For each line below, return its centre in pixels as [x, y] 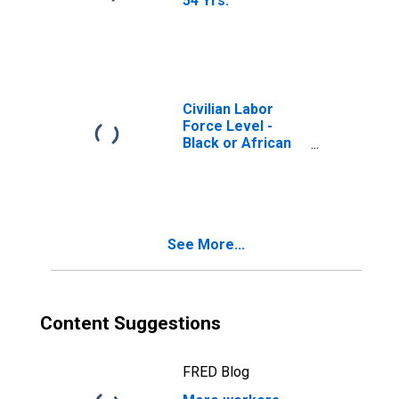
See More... [206, 244]
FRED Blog [216, 372]
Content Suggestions [130, 323]
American [215, 160]
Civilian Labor [228, 109]
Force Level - [228, 126]
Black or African [237, 143]
